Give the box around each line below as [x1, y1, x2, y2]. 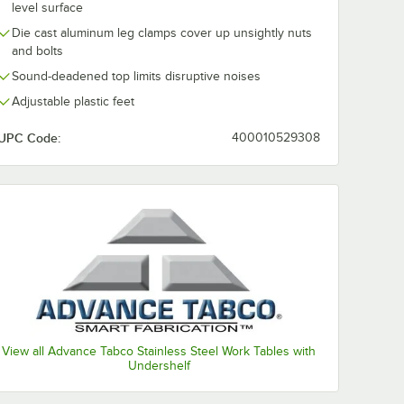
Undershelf [127, 359, 190, 373]
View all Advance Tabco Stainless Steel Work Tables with [2, 344, 316, 359]
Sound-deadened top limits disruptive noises [12, 69, 261, 83]
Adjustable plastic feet [12, 94, 134, 108]
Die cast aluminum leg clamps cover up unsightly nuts [12, 25, 312, 40]
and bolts [12, 43, 63, 58]
